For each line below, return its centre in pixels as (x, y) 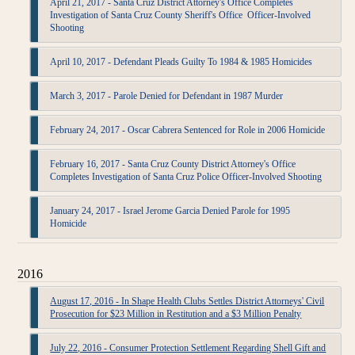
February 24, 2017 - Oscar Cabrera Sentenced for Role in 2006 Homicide (188, 130)
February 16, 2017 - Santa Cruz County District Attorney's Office (173, 164)
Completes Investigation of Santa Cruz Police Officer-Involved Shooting (186, 177)
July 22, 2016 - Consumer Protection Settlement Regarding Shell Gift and (188, 348)
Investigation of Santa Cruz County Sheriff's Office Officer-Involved (181, 15)
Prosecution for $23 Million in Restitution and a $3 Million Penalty (176, 314)
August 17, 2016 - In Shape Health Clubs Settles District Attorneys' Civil (187, 301)
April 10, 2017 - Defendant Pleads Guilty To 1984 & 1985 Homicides (181, 62)
